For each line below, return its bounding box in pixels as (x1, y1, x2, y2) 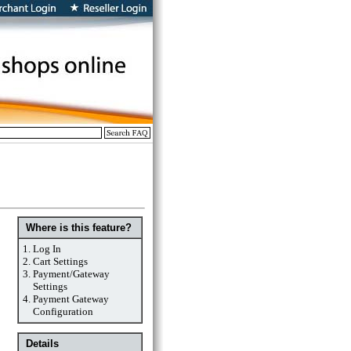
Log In (32, 243, 61, 255)
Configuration (32, 306, 93, 317)
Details (25, 338, 59, 349)
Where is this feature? (25, 222, 132, 233)
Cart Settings (32, 255, 88, 267)
